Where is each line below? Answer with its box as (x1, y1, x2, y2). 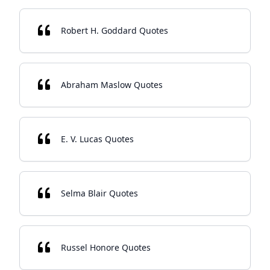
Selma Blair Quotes (61, 187, 138, 199)
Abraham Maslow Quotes (61, 79, 163, 90)
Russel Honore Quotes (61, 242, 151, 253)
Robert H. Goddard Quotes (61, 25, 168, 36)
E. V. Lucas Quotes (61, 133, 134, 145)
